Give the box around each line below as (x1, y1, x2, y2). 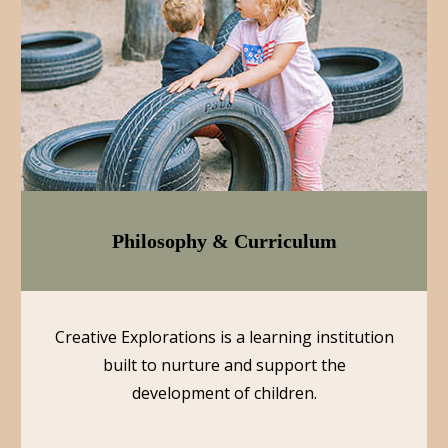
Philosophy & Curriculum (111, 229, 337, 252)
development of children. (131, 382, 317, 404)
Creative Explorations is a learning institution (54, 326, 394, 348)
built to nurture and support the (102, 354, 346, 376)
